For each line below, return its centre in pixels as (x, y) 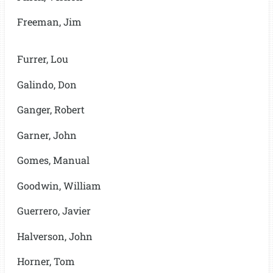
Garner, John (47, 135)
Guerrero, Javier (54, 211)
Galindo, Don (47, 84)
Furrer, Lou (42, 59)
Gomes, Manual (53, 160)
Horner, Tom (46, 261)
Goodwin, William (59, 185)
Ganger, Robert (51, 109)
